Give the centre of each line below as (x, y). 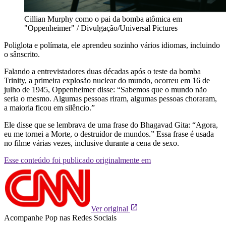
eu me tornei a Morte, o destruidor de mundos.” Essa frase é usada (109, 134)
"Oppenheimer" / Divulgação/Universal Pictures (101, 28)
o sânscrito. (22, 54)
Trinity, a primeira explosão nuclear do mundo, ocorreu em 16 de (107, 80)
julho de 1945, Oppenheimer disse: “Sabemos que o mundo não (105, 89)
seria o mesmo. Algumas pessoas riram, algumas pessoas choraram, (110, 98)
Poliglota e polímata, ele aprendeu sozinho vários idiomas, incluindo (112, 45)
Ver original (110, 208)
